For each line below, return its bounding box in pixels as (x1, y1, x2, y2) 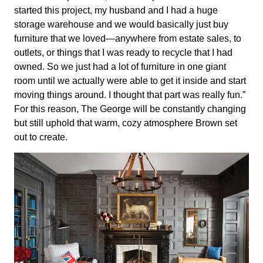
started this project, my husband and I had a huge (14, 5, 218, 15)
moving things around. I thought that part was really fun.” (14, 89, 245, 100)
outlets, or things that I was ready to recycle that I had (14, 47, 232, 58)
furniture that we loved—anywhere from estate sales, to (14, 33, 241, 43)
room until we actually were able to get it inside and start (14, 75, 246, 86)
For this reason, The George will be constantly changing (14, 103, 246, 114)
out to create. (14, 131, 68, 142)
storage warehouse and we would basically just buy (14, 19, 228, 29)
